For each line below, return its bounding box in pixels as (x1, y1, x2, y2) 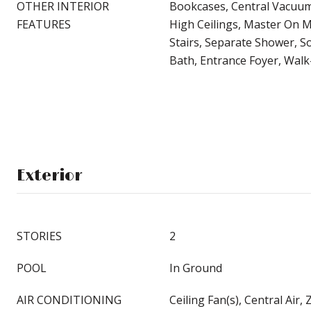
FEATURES (17, 17, 71, 32)
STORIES (17, 228, 62, 244)
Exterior (17, 167, 82, 185)
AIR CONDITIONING (17, 292, 121, 308)
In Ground (169, 260, 222, 276)
